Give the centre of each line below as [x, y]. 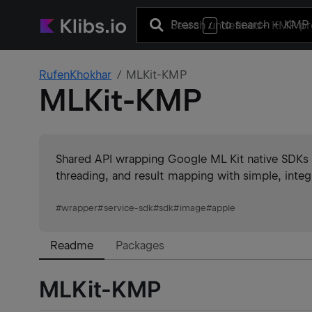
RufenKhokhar [76, 75]
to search [245, 24]
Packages [140, 245]
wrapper [80, 208]
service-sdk [128, 208]
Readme [72, 245]
